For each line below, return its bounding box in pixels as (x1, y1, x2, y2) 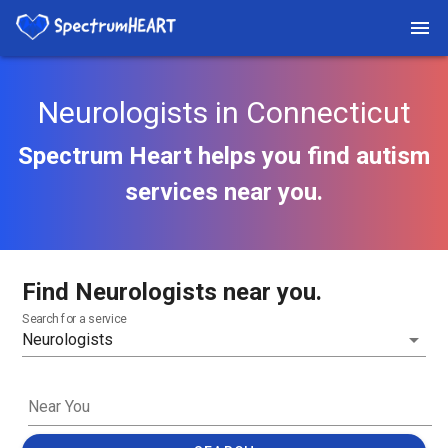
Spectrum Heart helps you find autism (18, 142, 430, 170)
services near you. (125, 178, 323, 206)
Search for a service (22, 312, 127, 327)
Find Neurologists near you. (22, 278, 322, 306)
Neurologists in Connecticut (37, 95, 411, 130)
